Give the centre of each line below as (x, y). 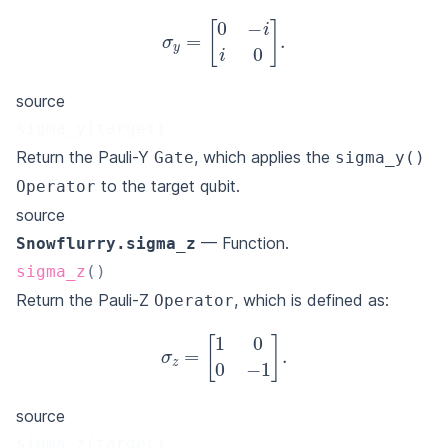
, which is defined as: (311, 299)
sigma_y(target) (91, 128)
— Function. (242, 242)
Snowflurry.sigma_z (106, 243)
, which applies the (264, 156)
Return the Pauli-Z (85, 299)
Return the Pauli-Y (85, 156)
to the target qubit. (168, 185)
